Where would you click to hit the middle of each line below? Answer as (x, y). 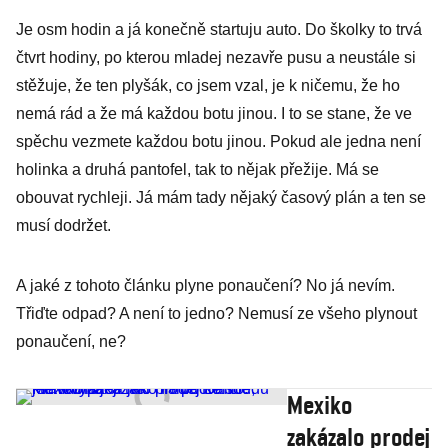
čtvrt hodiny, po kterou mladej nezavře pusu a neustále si (216, 57)
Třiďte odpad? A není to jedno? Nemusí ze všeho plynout (216, 313)
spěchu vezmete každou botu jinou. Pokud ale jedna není (218, 141)
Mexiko (319, 405)
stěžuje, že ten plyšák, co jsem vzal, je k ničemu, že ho (208, 85)
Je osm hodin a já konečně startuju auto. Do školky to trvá (219, 29)
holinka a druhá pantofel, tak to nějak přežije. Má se (197, 169)
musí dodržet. (63, 225)
